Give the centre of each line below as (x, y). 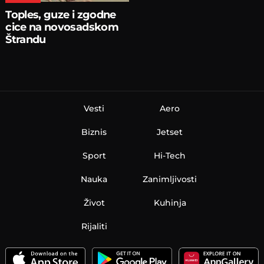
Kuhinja (170, 202)
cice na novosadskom (62, 27)
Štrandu (26, 39)
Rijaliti (94, 226)
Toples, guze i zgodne (61, 15)
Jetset (170, 132)
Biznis (94, 132)
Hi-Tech (170, 155)
